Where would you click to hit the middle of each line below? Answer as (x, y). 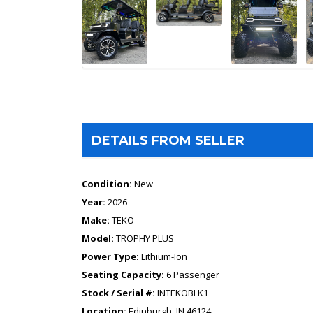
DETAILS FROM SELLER (168, 140)
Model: (99, 238)
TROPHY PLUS (145, 238)
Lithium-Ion (164, 256)
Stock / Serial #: (119, 292)
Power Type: (111, 256)
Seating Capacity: (124, 274)
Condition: (108, 183)
